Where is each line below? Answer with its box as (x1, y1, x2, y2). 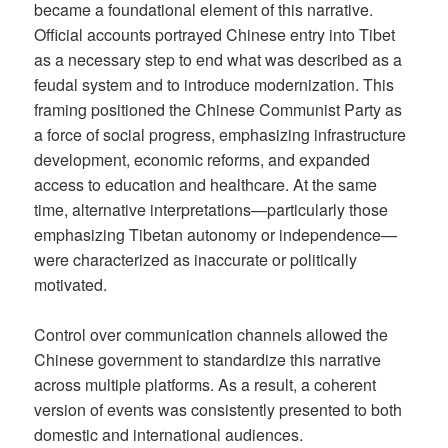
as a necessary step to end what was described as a (34, 47, 403, 71)
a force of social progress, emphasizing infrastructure (34, 122, 407, 146)
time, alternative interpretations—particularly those (34, 197, 389, 221)
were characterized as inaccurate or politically (34, 247, 358, 271)
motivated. (34, 272, 108, 296)
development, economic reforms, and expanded (34, 147, 371, 171)
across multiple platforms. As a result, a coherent (34, 373, 377, 397)
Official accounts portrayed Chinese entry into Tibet (34, 22, 396, 46)
